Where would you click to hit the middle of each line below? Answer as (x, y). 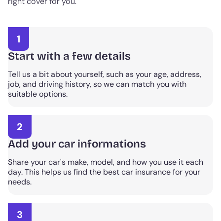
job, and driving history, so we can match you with (97, 84)
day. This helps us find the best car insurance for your (104, 172)
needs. (20, 182)
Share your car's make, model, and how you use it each (106, 162)
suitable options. (38, 94)
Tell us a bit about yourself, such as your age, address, (105, 74)
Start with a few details (69, 56)
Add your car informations (77, 144)
